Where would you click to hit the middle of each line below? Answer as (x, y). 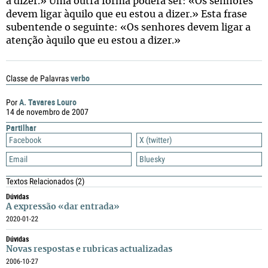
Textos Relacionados (41, 181)
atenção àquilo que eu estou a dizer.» (93, 41)
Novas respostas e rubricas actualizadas (89, 249)
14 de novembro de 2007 (47, 112)
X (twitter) (156, 140)
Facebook (25, 140)
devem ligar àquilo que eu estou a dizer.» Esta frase (127, 14)
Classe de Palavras (37, 78)
